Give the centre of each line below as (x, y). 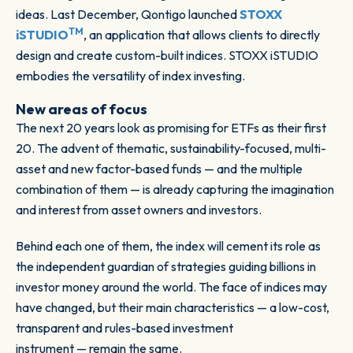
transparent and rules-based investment (124, 328)
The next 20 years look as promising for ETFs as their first (171, 128)
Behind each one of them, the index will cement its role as (168, 246)
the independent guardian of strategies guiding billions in (166, 267)
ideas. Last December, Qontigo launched (128, 15)
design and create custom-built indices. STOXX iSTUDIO (167, 56)
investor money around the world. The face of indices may (171, 287)
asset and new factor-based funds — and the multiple (159, 169)
